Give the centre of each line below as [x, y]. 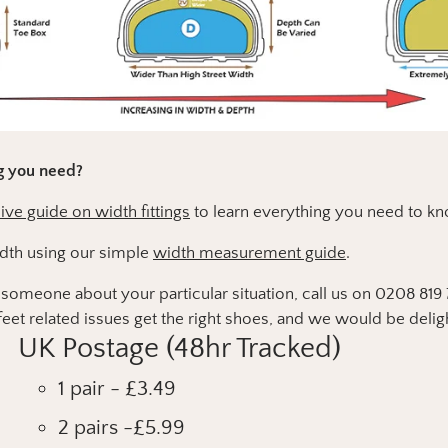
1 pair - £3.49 [117, 388]
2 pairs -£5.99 [122, 427]
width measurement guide [249, 252]
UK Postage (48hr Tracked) [180, 348]
